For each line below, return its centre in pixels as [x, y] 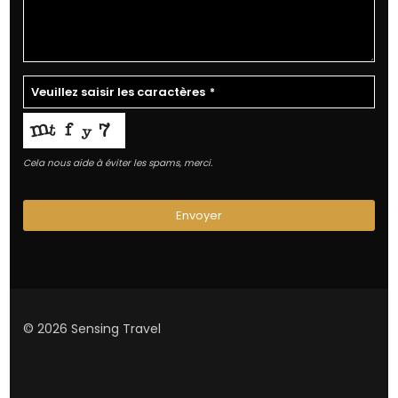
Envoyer [199, 215]
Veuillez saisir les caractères [119, 92]
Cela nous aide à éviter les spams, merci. [118, 163]
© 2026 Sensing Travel [92, 328]
